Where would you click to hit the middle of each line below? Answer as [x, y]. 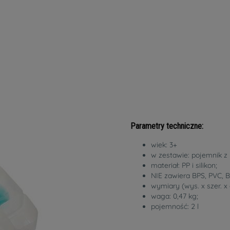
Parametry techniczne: [167, 126]
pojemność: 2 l [175, 206]
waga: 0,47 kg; [175, 196]
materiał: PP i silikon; [184, 165]
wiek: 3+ [164, 145]
